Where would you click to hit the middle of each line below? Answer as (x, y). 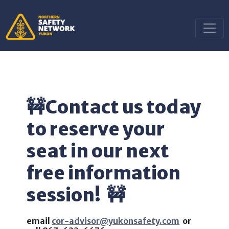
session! (67, 195)
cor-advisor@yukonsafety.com (116, 221)
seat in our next (98, 151)
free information (104, 173)
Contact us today (123, 107)
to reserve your (96, 129)
